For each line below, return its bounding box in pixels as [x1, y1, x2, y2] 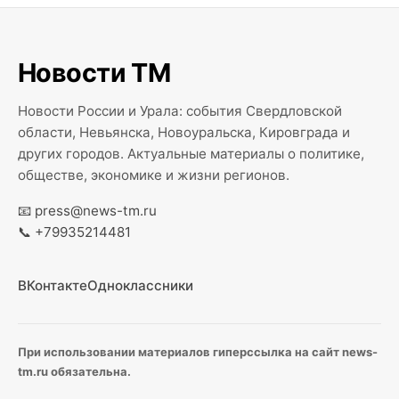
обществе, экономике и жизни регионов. [18, 167, 289, 183]
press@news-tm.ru [35, 202, 157, 219]
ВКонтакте [18, 277, 87, 294]
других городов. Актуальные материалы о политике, [18, 145, 364, 162]
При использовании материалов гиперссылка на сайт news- [18, 345, 378, 359]
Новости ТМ [18, 57, 171, 88]
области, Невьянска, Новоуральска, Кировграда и [18, 124, 350, 141]
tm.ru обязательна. [18, 364, 131, 379]
